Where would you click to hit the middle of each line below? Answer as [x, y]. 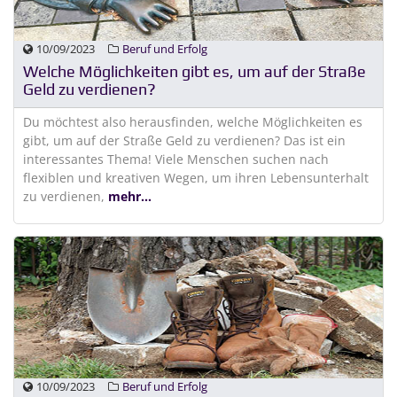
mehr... [130, 196]
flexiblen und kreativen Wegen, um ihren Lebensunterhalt [196, 178]
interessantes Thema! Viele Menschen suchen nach [176, 159]
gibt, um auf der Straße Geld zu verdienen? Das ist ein [184, 140]
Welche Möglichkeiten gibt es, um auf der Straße [195, 72]
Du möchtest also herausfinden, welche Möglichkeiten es [193, 122]
